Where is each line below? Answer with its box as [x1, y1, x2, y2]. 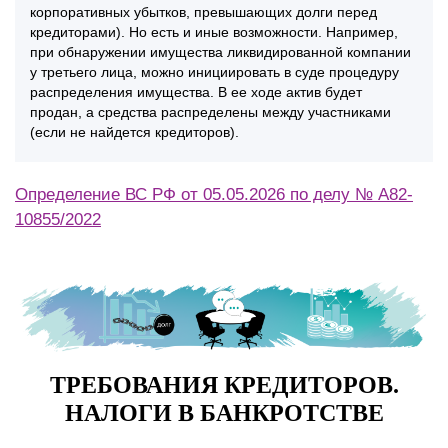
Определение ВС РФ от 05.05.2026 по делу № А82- [15, 185, 413, 205]
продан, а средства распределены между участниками [30, 104, 391, 121]
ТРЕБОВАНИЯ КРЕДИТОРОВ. [49, 371, 399, 398]
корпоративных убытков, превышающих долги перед [30, 4, 377, 21]
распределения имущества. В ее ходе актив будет [30, 84, 362, 101]
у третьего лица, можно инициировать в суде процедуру [30, 64, 399, 81]
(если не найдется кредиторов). [30, 124, 243, 141]
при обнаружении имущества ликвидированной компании [30, 44, 411, 61]
